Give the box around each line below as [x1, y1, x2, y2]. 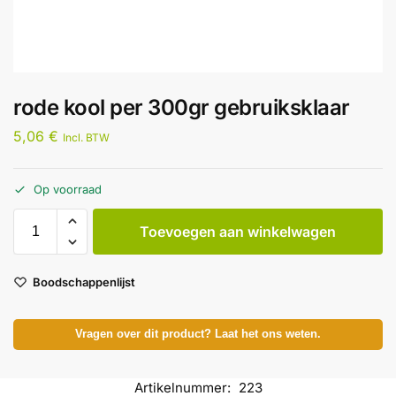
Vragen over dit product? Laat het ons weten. [75, 327, 321, 340]
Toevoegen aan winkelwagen [140, 223, 336, 241]
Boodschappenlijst [33, 274, 135, 289]
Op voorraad [34, 182, 102, 197]
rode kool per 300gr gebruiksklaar [13, 95, 350, 120]
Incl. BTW [63, 130, 110, 144]
